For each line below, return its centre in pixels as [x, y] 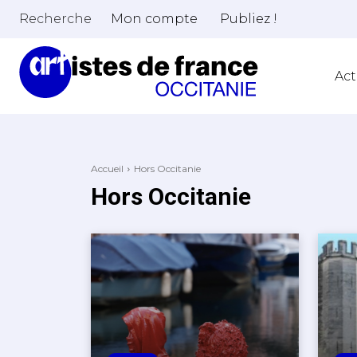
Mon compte [154, 19]
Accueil [107, 169]
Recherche [55, 18]
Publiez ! [249, 19]
